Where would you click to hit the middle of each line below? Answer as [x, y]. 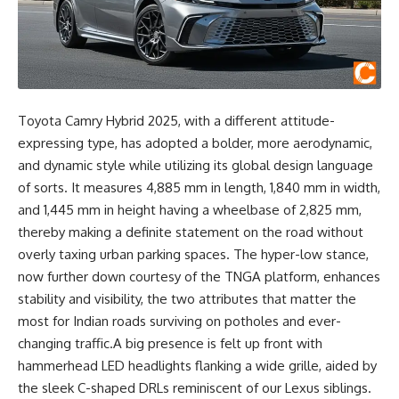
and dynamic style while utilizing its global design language [195, 165]
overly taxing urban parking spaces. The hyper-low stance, [193, 254]
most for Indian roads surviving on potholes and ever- [179, 321]
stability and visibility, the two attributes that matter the [187, 298]
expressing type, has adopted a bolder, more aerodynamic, [195, 142]
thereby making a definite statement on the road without [191, 232]
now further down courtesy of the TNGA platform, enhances [199, 276]
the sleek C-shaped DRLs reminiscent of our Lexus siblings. [195, 387]
